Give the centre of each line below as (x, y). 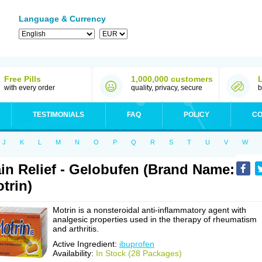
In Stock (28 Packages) (139, 253)
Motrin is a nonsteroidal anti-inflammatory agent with (149, 210)
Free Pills (23, 79)
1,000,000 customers (172, 79)
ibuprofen (137, 244)
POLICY (196, 115)
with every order (30, 88)
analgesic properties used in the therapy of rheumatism (155, 219)
